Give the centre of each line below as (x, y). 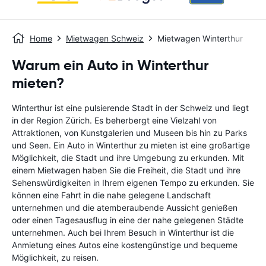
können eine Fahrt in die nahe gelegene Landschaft (111, 195)
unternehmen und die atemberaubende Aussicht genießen (125, 208)
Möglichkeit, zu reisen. (55, 257)
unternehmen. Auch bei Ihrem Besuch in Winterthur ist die (123, 232)
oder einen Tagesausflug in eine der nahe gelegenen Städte (128, 220)
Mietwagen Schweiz (105, 38)
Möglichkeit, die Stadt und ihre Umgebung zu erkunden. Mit (128, 158)
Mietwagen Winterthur (200, 38)
